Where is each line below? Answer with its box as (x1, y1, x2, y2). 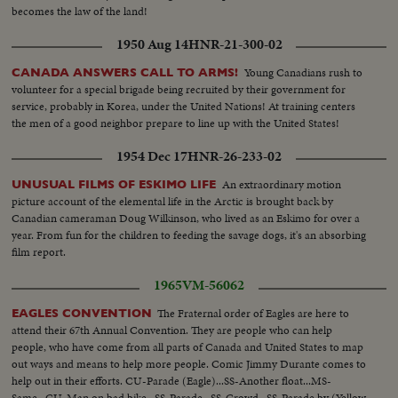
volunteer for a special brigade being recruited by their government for (12, 81, 346, 99)
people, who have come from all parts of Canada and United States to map (12, 338, 364, 356)
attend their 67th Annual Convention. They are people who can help (12, 322, 333, 339)
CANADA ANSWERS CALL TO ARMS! (12, 66, 239, 80)
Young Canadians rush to (244, 64, 363, 82)
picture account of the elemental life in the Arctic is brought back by (12, 193, 334, 211)
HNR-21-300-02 (187, 35, 283, 55)
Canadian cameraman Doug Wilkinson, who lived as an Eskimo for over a (12, 210, 361, 227)
